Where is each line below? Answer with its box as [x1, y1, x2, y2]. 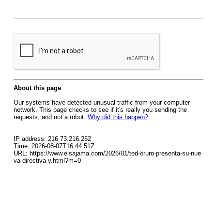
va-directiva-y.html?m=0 [14, 157, 81, 164]
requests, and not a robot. [14, 113, 88, 121]
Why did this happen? [88, 113, 148, 121]
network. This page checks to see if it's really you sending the [14, 106, 187, 113]
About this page [14, 84, 61, 92]
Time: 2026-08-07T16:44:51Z [14, 142, 94, 150]
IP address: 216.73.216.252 [14, 135, 91, 142]
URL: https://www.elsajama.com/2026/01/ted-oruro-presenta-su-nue [14, 150, 201, 157]
